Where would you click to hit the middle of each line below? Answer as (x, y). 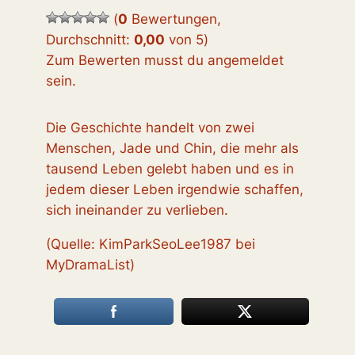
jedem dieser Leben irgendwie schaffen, (175, 190)
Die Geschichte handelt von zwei (151, 128)
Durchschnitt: (90, 39)
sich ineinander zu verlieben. (137, 210)
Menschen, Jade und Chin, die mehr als (173, 149)
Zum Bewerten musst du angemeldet (165, 60)
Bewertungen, (175, 19)
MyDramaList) (91, 264)
